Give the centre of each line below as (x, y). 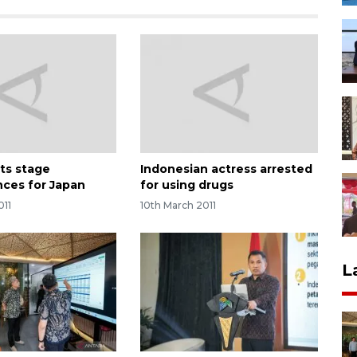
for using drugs (186, 184)
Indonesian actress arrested (226, 169)
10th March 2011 (178, 206)
